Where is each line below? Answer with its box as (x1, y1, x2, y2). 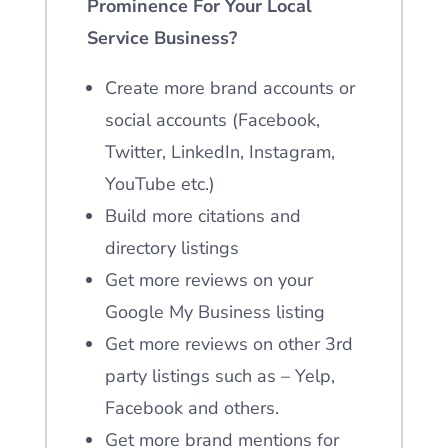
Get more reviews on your (104, 268, 313, 292)
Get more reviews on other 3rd (104, 332, 353, 356)
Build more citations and (104, 204, 301, 228)
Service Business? (86, 26, 237, 50)
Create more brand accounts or (104, 76, 355, 100)
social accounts (104, 108, 232, 132)
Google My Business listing (104, 300, 325, 324)
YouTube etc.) (104, 172, 215, 196)
